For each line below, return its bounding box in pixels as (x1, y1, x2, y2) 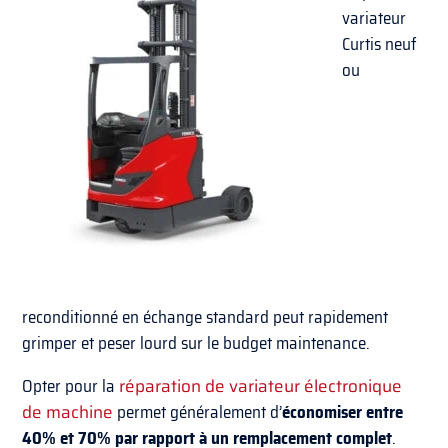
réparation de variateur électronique (119, 372, 403, 399)
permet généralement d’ (113, 398, 283, 425)
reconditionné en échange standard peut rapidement (22, 303, 389, 330)
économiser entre (282, 398, 404, 425)
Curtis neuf (342, 30, 418, 57)
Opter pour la (22, 372, 120, 399)
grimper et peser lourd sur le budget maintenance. (22, 329, 371, 356)
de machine (22, 398, 114, 425)
